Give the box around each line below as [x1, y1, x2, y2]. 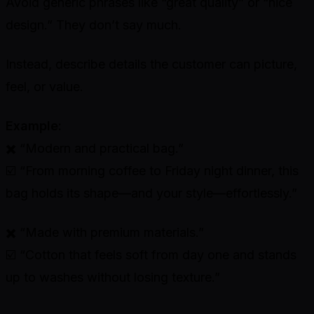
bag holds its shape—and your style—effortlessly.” [6, 186, 297, 201]
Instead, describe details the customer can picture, [6, 57, 297, 72]
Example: [6, 118, 62, 134]
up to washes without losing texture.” [6, 270, 220, 285]
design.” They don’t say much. [6, 18, 182, 33]
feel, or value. [6, 79, 83, 95]
